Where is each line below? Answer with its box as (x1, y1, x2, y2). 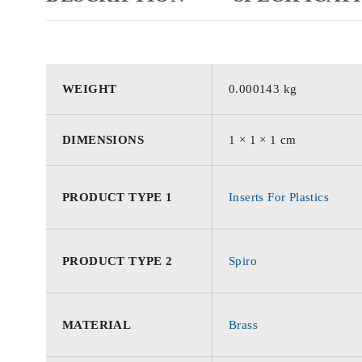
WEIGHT (62, 82, 117, 95)
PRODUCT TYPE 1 (62, 190, 173, 204)
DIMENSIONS (62, 133, 144, 146)
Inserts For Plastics (229, 190, 329, 204)
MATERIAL (62, 318, 132, 331)
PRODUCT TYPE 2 (62, 254, 173, 267)
